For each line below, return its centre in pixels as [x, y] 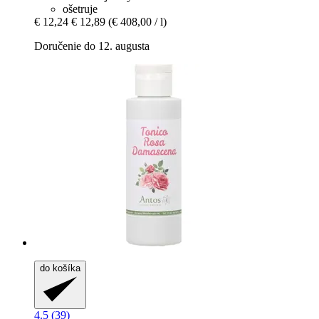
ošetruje [80, 9]
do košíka [60, 268]
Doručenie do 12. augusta [92, 46]
